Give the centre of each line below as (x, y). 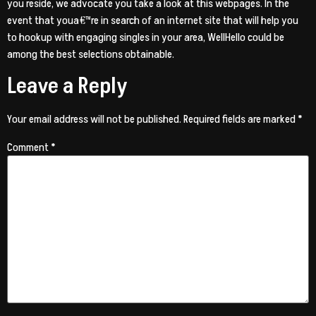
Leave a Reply (67, 86)
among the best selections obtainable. (91, 55)
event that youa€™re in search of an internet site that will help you (153, 21)
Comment (29, 147)
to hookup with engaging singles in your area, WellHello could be (146, 38)
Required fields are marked (241, 120)
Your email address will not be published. (94, 120)
